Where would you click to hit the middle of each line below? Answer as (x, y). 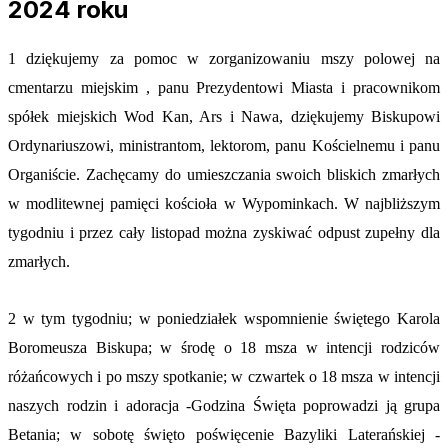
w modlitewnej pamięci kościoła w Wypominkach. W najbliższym (224, 203)
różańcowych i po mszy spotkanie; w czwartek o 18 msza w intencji (224, 376)
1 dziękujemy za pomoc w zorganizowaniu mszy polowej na (224, 58)
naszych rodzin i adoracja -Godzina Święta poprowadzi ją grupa (224, 405)
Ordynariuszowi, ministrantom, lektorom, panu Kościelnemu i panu (224, 145)
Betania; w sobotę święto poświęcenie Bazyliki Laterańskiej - (224, 434)
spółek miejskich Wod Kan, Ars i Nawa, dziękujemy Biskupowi (224, 116)
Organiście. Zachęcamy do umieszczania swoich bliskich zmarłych (224, 174)
